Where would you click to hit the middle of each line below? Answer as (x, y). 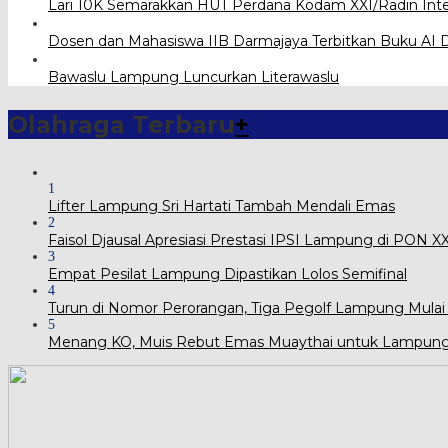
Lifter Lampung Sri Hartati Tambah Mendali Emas (221, 205)
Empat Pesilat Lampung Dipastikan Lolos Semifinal (227, 273)
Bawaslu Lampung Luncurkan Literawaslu (193, 76)
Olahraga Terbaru (121, 124)
